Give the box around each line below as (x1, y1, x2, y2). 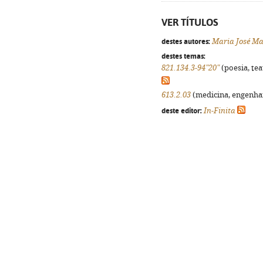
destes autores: (161, 36, 210, 46)
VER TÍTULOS (161, 16, 218, 28)
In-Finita (204, 106, 235, 115)
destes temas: (161, 51, 205, 60)
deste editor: (161, 106, 202, 115)
